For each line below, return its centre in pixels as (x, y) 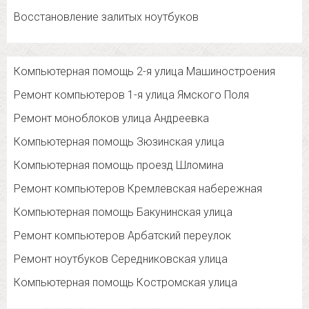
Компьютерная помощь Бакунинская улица (123, 212)
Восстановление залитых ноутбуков (106, 17)
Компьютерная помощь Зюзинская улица (119, 142)
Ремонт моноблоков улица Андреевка (111, 119)
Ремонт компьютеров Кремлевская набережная (138, 189)
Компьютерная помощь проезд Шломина (119, 166)
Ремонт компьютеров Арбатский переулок (122, 236)
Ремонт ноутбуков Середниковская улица (121, 259)
